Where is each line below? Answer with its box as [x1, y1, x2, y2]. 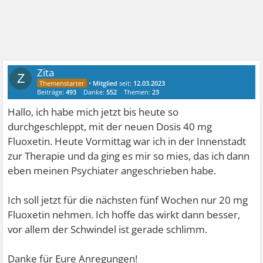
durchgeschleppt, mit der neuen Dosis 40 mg [8, 120, 213, 134]
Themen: [124, 87, 153, 97]
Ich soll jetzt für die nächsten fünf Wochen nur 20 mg [8, 193, 248, 207]
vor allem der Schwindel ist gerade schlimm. [8, 222, 208, 237]
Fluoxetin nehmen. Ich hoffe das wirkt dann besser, [8, 208, 241, 222]
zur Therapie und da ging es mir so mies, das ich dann [8, 149, 250, 163]
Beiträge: [37, 87, 66, 97]
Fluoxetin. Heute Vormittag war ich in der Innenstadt [8, 134, 247, 149]
